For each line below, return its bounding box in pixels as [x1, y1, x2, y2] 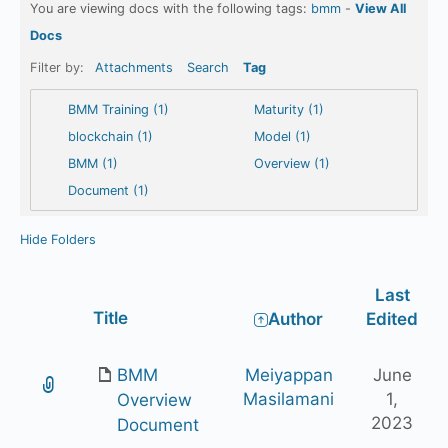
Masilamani [243, 388, 334, 409]
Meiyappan [244, 364, 333, 385]
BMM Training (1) [68, 102, 169, 117]
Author [268, 308, 323, 329]
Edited [366, 308, 418, 329]
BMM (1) [68, 156, 118, 171]
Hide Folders [20, 232, 96, 247]
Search [187, 60, 229, 75]
